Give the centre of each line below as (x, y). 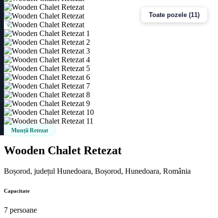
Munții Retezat (30, 130)
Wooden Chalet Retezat (63, 150)
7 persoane (20, 210)
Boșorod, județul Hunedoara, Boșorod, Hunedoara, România (97, 171)
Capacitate (17, 191)
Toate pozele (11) (174, 15)
